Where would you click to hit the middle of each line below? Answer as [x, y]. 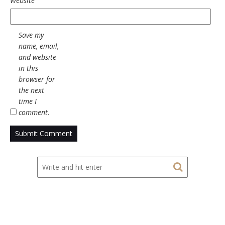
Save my [31, 35]
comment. [34, 113]
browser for [37, 79]
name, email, [39, 46]
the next [31, 90]
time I [28, 101]
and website [37, 57]
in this [28, 68]
